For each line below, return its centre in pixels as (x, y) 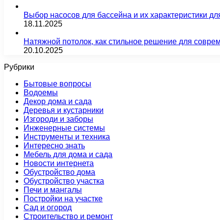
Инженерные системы (64, 128)
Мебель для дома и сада (68, 154)
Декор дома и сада (58, 101)
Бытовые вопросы (57, 83)
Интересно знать (54, 145)
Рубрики (19, 67)
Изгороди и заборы (58, 119)
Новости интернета (59, 163)
